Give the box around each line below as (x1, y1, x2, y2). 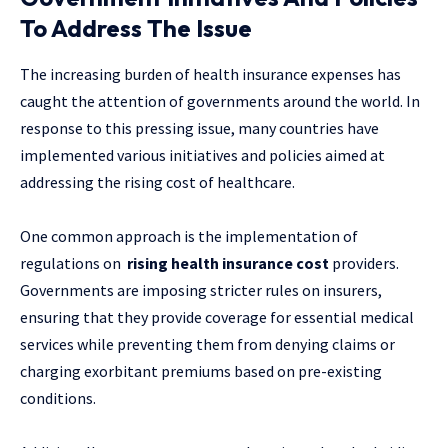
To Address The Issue (20, 13, 252, 44)
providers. (329, 252, 399, 273)
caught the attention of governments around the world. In (20, 90, 420, 111)
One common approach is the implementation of (20, 225, 358, 246)
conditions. (20, 387, 96, 408)
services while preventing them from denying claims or (20, 333, 395, 354)
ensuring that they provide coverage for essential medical (20, 306, 414, 327)
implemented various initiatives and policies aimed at (20, 144, 385, 165)
